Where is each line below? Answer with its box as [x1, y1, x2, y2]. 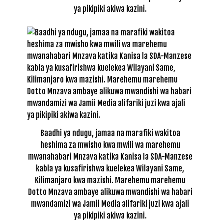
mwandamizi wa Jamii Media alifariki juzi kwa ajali [31, 198, 189, 209]
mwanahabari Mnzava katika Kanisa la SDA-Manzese [27, 151, 192, 162]
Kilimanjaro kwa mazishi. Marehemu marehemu [34, 175, 186, 185]
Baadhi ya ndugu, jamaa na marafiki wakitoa [40, 128, 180, 138]
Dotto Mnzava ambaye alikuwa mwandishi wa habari [27, 187, 192, 197]
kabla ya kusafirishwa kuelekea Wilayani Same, [36, 163, 184, 173]
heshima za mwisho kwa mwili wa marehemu [40, 139, 180, 150]
